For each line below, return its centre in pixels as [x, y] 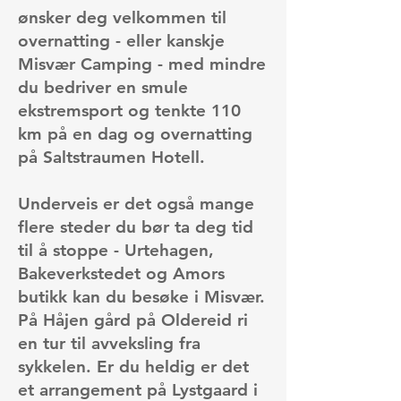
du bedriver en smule [103, 87]
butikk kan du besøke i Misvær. [141, 297]
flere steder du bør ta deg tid [136, 227]
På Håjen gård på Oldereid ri [133, 320]
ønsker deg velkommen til [122, 17]
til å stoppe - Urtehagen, [116, 250]
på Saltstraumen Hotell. [111, 157]
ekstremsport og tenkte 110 [129, 111]
